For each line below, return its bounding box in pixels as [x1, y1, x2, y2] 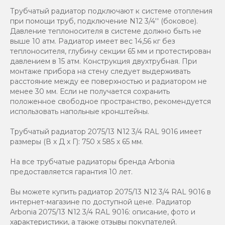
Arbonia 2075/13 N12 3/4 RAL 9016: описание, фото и [10, 207, 195, 216]
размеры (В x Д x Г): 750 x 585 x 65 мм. [10, 137, 143, 146]
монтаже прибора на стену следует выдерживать [10, 66, 190, 76]
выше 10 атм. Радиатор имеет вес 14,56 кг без [10, 36, 175, 46]
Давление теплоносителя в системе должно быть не [10, 26, 201, 36]
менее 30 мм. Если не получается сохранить [10, 86, 170, 96]
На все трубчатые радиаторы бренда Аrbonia [10, 157, 175, 166]
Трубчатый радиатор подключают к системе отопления [10, 6, 212, 16]
